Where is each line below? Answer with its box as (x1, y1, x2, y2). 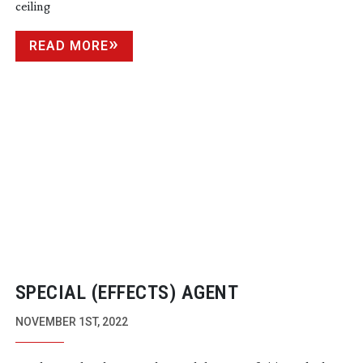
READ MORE (28, 38, 109, 54)
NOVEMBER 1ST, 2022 (15, 315, 128, 329)
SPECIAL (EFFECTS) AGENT (15, 281, 239, 305)
